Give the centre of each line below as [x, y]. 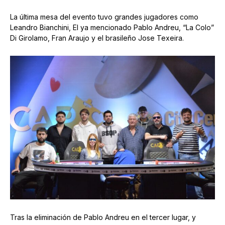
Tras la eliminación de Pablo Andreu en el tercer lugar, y [103, 217]
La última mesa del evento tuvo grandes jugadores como [104, 17]
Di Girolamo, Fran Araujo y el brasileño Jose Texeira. [97, 38]
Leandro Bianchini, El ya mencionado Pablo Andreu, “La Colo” [112, 28]
